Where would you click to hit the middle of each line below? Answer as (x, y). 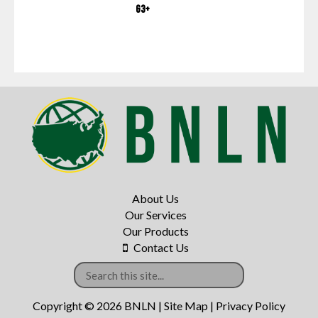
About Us (155, 198)
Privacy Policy (251, 306)
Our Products (155, 231)
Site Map (186, 306)
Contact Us (161, 247)
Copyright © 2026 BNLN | (98, 306)
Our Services (155, 214)
